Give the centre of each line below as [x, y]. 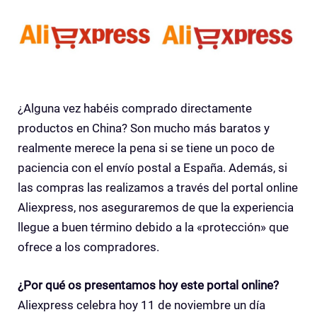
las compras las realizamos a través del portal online [158, 188]
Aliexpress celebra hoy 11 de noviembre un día [142, 305]
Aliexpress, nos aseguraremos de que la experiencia [156, 208]
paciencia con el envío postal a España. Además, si [152, 168]
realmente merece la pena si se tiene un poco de [146, 148]
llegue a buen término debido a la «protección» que [153, 227]
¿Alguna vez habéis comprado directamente [135, 109]
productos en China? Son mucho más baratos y [144, 128]
